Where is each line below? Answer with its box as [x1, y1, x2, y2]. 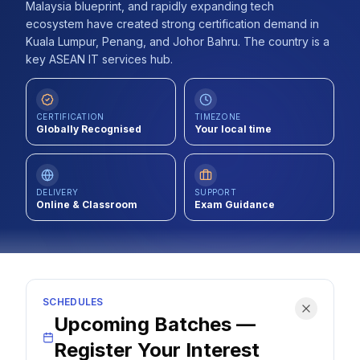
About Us [48, 48, 107, 64]
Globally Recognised [36, 123, 141, 135]
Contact [48, 13, 96, 29]
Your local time [194, 123, 272, 135]
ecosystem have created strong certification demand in [26, 17, 319, 31]
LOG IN [160, 108, 200, 121]
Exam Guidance [194, 198, 275, 211]
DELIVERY [36, 187, 78, 197]
